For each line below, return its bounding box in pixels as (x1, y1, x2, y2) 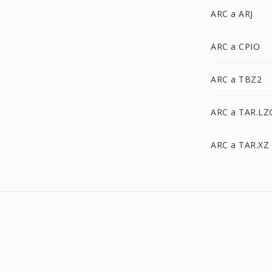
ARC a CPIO (211, 41, 260, 52)
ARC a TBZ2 (211, 73, 262, 85)
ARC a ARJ (211, 8, 253, 19)
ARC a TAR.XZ (211, 139, 269, 151)
